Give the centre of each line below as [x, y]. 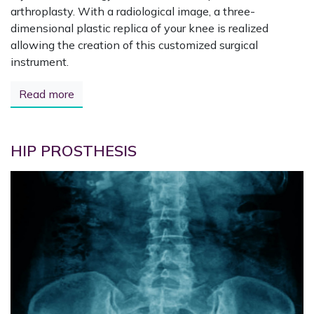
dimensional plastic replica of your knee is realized [139, 28]
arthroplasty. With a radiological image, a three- [133, 11]
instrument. [40, 62]
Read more [47, 94]
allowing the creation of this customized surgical [134, 45]
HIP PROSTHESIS [74, 150]
